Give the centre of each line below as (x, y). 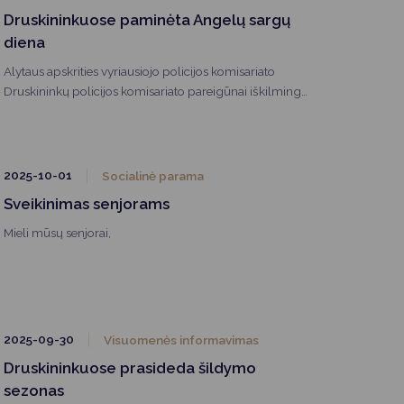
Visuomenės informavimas (181, 340)
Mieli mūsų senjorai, (57, 232)
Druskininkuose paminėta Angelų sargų (147, 19)
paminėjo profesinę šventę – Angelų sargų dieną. (139, 110)
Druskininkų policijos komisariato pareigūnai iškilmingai (157, 91)
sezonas (34, 390)
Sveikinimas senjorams (87, 203)
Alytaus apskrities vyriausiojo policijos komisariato (139, 71)
